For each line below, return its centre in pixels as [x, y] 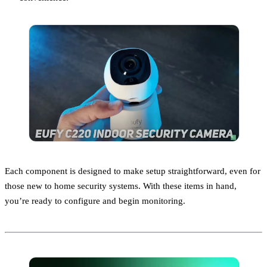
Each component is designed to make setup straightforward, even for [133, 171]
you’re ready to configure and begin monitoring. [95, 201]
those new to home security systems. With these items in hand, [121, 186]
